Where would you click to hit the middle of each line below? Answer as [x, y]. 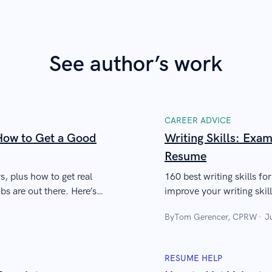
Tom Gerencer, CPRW [216, 217]
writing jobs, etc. [199, 206]
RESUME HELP [193, 258]
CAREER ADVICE [198, 120]
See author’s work [136, 64]
